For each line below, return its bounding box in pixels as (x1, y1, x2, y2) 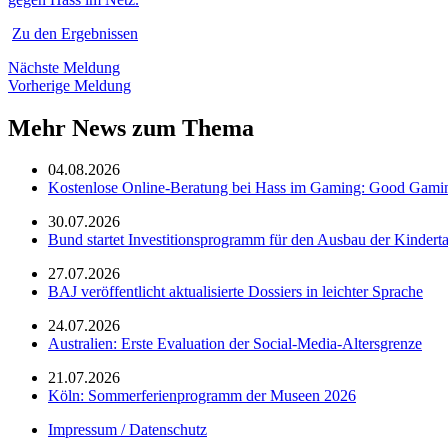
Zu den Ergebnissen (12, 24, 138, 42)
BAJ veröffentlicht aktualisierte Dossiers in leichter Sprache (48, 283, 423, 301)
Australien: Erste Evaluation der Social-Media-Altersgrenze (48, 335, 422, 353)
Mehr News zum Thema (8, 114, 254, 141)
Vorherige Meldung (8, 76, 131, 94)
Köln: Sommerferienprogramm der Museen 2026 (48, 387, 356, 405)
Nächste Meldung (8, 58, 120, 76)
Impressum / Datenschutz (48, 421, 207, 439)
